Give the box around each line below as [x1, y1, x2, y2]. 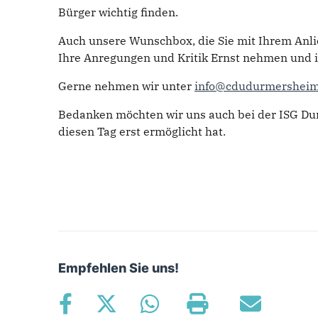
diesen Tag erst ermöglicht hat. [58, 124, 226, 139]
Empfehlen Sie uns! [58, 261, 179, 276]
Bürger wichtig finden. [58, 5, 178, 20]
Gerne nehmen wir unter [58, 79, 194, 94]
